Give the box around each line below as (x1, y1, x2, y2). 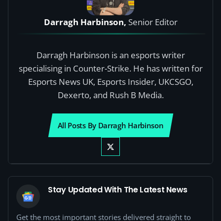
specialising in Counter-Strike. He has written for (18, 63, 203, 74)
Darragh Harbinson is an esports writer (36, 49, 185, 61)
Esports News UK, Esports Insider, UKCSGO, (28, 76, 193, 88)
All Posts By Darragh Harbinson (57, 120, 164, 131)
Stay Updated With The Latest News (48, 184, 188, 196)
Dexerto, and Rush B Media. (57, 89, 164, 101)
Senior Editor (128, 16, 178, 28)
